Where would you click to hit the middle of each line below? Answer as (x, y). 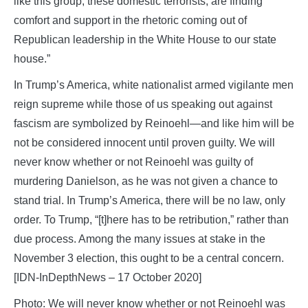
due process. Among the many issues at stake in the (140, 239)
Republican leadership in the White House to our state (145, 39)
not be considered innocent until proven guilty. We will (144, 142)
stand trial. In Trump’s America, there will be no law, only (150, 200)
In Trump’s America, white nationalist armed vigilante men (154, 85)
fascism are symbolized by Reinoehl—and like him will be (154, 123)
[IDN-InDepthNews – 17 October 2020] (108, 277)
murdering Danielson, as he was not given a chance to (146, 181)
